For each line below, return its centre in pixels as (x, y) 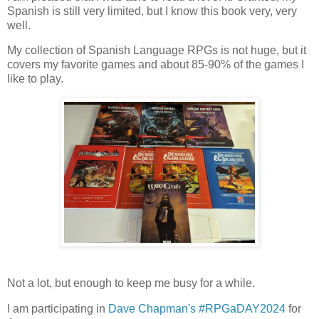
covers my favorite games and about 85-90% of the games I (156, 65)
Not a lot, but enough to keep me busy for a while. (131, 283)
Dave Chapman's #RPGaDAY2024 (197, 308)
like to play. (35, 79)
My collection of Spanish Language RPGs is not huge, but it (157, 51)
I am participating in (58, 308)
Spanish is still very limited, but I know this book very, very (152, 11)
